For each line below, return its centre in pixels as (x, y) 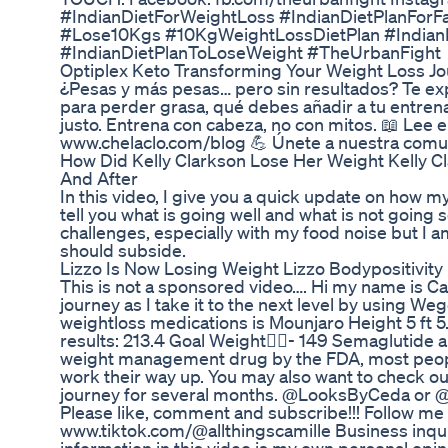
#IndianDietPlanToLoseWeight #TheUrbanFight (250, 52)
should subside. (123, 250)
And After (99, 178)
